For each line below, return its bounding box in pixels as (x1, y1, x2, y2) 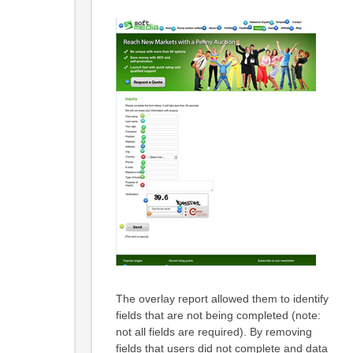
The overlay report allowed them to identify (115, 292, 329, 306)
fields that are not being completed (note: (115, 309, 321, 322)
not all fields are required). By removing (115, 325, 312, 339)
